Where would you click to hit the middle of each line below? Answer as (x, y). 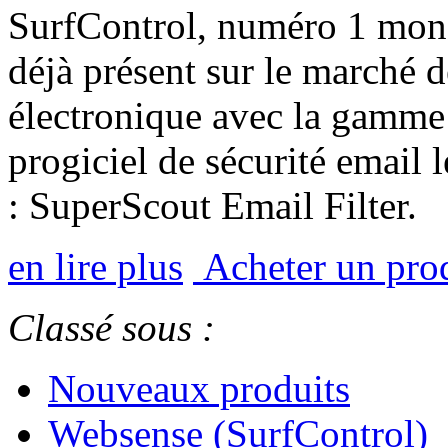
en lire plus (95, 266)
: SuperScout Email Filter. (212, 205)
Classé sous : (111, 327)
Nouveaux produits (199, 388)
